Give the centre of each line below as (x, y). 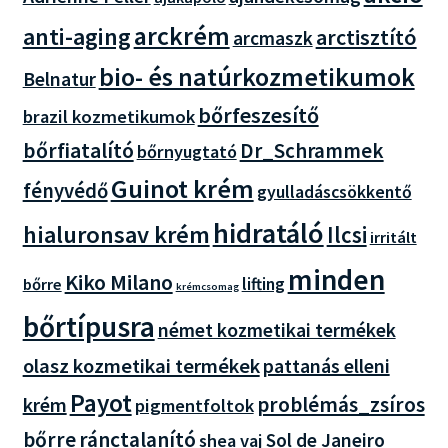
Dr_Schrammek (311, 150)
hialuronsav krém (116, 234)
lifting (263, 283)
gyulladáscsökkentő (334, 191)
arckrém (181, 35)
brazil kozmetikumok (108, 116)
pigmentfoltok (194, 405)
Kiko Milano (118, 281)
